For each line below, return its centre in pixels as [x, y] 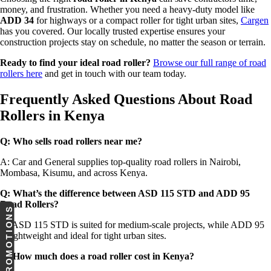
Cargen [255, 21]
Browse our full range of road [210, 63]
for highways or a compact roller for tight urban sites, [137, 21]
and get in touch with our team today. [114, 74]
